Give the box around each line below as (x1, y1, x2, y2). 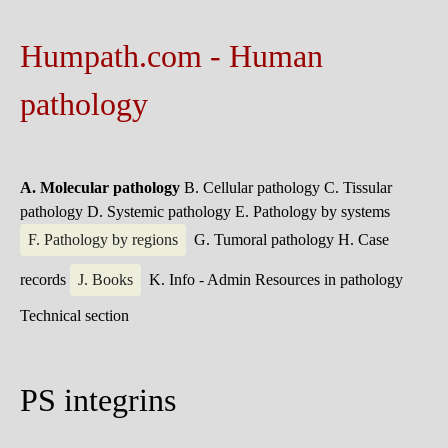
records (20, 271, 70, 288)
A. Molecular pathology (20, 179, 184, 196)
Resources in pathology (255, 271, 403, 288)
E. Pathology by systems (235, 203, 390, 220)
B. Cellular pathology (184, 179, 324, 196)
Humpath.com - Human (20, 38, 323, 74)
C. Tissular (324, 179, 392, 196)
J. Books (78, 271, 133, 288)
